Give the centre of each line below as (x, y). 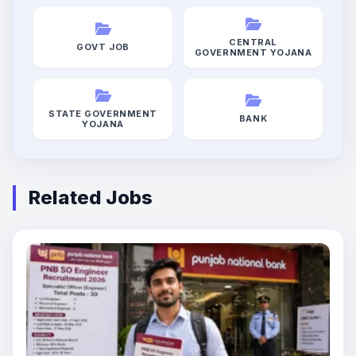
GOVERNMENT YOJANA (253, 52)
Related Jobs (91, 197)
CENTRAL (253, 42)
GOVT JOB (103, 47)
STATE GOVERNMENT (103, 113)
